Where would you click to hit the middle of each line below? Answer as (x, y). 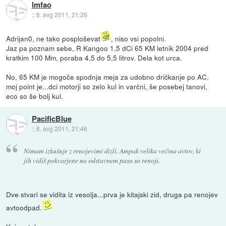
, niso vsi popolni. (139, 39)
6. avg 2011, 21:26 (62, 15)
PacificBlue (51, 119)
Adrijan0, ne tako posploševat (53, 39)
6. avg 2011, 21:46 (62, 129)
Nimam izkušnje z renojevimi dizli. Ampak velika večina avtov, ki (112, 150)
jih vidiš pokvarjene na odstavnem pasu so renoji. (92, 160)
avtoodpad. (24, 207)
